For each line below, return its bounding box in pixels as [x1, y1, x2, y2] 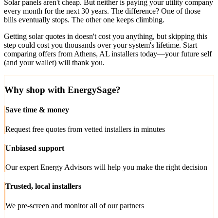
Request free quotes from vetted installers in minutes [5, 125, 165, 133]
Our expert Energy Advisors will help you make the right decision [5, 163, 207, 172]
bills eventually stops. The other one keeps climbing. [4, 16, 164, 24]
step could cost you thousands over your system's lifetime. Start [4, 41, 197, 50]
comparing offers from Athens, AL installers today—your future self [4, 50, 212, 58]
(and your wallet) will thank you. [4, 58, 105, 67]
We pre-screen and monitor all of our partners [5, 201, 144, 210]
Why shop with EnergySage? [4, 85, 121, 95]
